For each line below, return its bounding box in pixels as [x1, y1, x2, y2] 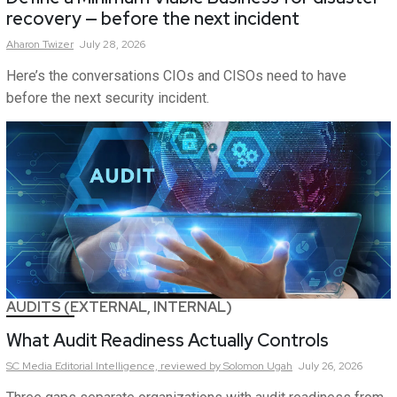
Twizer [43, 36, 74, 51]
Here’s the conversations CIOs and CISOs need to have [6, 66, 346, 84]
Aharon [6, 36, 40, 51]
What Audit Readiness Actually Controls [6, 328, 329, 352]
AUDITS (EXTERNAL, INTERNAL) [6, 297, 232, 316]
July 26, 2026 [299, 358, 362, 373]
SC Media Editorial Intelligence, [6, 358, 158, 373]
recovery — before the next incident [6, 6, 300, 30]
